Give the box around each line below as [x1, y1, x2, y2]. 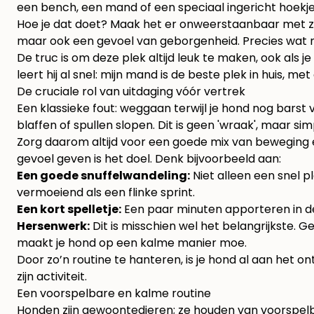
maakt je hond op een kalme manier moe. [17, 235, 247, 252]
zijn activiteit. [17, 268, 87, 285]
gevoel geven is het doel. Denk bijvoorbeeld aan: [17, 151, 281, 168]
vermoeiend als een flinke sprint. [17, 184, 195, 201]
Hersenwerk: [17, 218, 90, 235]
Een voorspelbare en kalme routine [17, 285, 211, 302]
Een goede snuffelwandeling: [17, 168, 190, 184]
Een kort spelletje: [17, 201, 121, 218]
